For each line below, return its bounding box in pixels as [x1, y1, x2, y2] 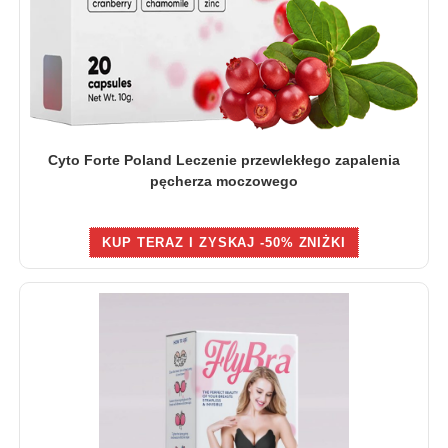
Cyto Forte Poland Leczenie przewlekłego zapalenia [48, 152, 400, 169]
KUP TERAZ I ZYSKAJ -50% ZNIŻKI [102, 235, 346, 251]
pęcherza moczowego [150, 173, 298, 190]
